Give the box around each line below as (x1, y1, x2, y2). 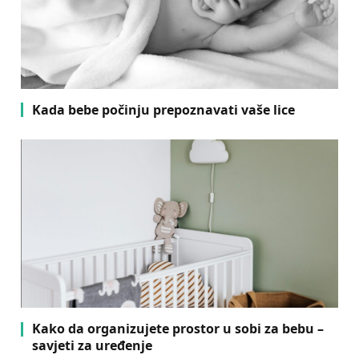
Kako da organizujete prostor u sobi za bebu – (32, 320, 324, 338)
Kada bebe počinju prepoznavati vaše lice (32, 100, 295, 119)
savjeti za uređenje (32, 337, 152, 355)
